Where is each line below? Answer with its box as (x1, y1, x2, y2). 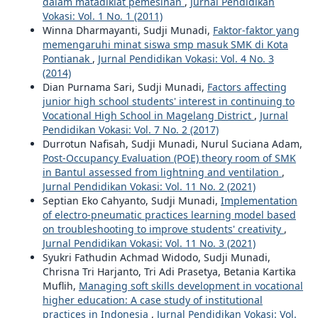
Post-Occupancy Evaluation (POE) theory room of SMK (42, 151, 296, 165)
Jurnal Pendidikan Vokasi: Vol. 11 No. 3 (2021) (42, 236, 256, 250)
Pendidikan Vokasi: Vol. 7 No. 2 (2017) (42, 123, 219, 136)
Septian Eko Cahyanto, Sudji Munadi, (42, 194, 221, 207)
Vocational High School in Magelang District (42, 109, 254, 122)
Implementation (220, 194, 297, 207)
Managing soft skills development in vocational (78, 279, 303, 292)
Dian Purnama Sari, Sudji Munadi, (42, 80, 207, 94)
